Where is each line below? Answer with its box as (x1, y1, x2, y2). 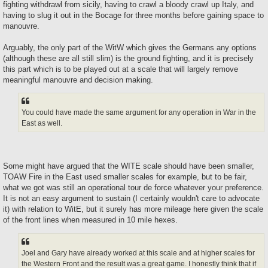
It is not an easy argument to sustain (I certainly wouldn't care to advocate (3, 194, 260, 203)
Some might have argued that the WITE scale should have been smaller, (3, 162, 254, 171)
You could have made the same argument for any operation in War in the (22, 108, 256, 117)
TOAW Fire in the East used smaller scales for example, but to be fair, (3, 172, 247, 182)
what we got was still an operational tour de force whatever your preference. (3, 183, 264, 193)
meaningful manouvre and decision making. (3, 75, 153, 84)
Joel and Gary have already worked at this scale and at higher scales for (22, 248, 255, 257)
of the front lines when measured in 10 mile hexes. (3, 215, 178, 225)
